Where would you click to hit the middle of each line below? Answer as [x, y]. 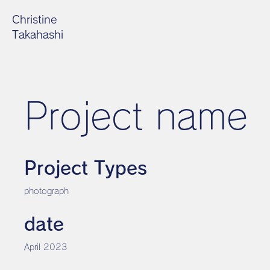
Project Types [86, 168]
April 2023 [46, 247]
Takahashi [38, 34]
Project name [136, 116]
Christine [36, 19]
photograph [46, 191]
